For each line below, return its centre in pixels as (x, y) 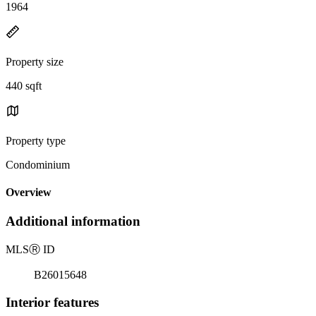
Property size (35, 61)
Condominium (38, 164)
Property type (36, 140)
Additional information (73, 221)
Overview (29, 193)
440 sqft (24, 85)
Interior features (52, 302)
